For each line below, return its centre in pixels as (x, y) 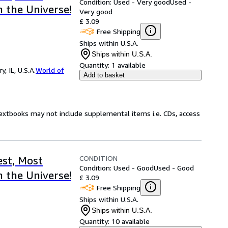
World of (50, 70)
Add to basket (104, 75)
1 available (129, 65)
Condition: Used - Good (117, 168)
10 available (131, 221)
